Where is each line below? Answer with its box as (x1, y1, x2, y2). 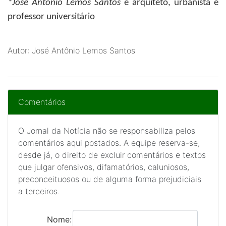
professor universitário (8, 12, 95, 22)
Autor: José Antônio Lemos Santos (8, 45, 135, 55)
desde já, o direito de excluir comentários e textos (18, 150, 206, 160)
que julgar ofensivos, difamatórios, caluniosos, (18, 162, 189, 172)
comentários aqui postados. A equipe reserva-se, (18, 138, 200, 148)
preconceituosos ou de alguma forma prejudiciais (18, 174, 201, 184)
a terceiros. (18, 186, 60, 196)
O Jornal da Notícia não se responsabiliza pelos (18, 126, 195, 136)
